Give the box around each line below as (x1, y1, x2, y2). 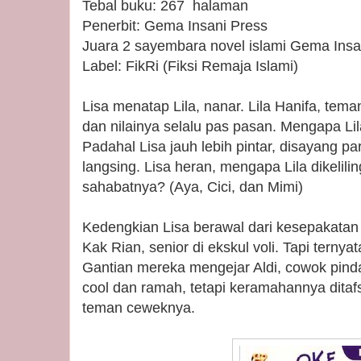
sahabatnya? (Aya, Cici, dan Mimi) (82, 179, 303, 195)
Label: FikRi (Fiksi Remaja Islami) (82, 58, 298, 74)
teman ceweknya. (82, 300, 195, 316)
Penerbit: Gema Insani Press (82, 18, 268, 34)
